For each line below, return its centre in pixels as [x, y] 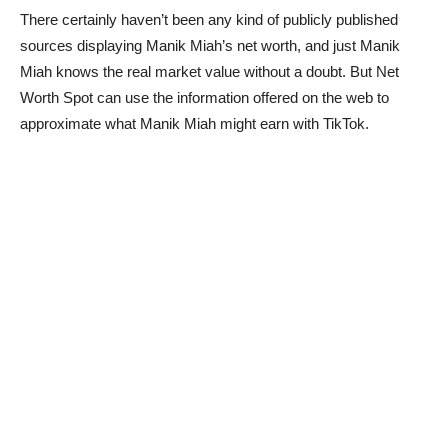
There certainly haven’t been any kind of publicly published [209, 20]
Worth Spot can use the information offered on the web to [204, 98]
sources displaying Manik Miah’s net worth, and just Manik [210, 46]
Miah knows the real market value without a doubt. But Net [209, 72]
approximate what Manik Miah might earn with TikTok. [194, 124]
